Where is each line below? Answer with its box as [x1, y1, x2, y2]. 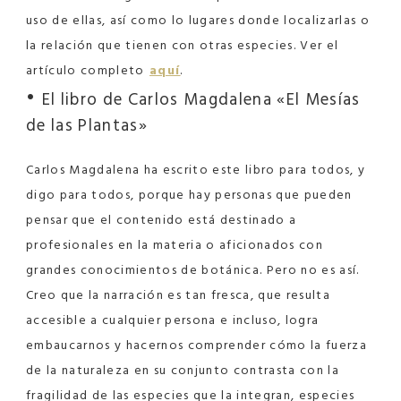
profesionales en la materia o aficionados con [26, 234, 324, 255]
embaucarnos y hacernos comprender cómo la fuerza [26, 334, 368, 355]
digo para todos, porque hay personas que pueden [26, 183, 353, 205]
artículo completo [26, 59, 145, 81]
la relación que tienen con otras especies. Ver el [26, 34, 339, 55]
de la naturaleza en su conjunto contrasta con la [26, 359, 340, 380]
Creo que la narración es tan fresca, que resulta [26, 284, 331, 305]
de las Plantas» [26, 111, 149, 139]
